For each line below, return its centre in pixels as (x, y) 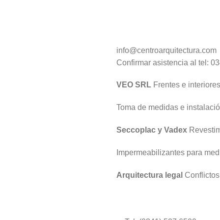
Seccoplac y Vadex (152, 130)
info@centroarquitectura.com (166, 50)
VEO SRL (134, 85)
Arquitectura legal (150, 175)
